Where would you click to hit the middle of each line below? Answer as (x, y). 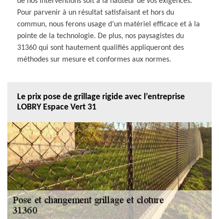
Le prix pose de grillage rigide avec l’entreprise (101, 97)
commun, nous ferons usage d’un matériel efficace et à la (109, 24)
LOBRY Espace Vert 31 (57, 107)
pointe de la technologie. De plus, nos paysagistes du (100, 36)
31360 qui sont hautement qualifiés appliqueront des (100, 48)
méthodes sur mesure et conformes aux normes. (94, 59)
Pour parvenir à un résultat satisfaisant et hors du (96, 12)
